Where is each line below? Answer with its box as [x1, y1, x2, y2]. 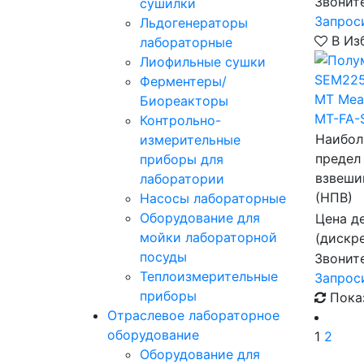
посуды [140, 249, 187, 265]
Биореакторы [140, 93, 228, 109]
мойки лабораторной [140, 229, 277, 245]
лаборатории [140, 171, 224, 187]
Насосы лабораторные [140, 190, 286, 206]
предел [315, 149, 361, 167]
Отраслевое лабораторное [107, 307, 279, 323]
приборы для [140, 151, 223, 167]
